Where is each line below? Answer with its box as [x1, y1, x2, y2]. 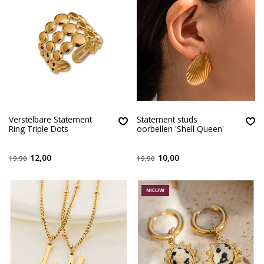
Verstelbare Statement [9, 114, 92, 126]
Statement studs [136, 114, 197, 126]
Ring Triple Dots [9, 123, 68, 135]
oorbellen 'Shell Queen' [136, 123, 224, 135]
